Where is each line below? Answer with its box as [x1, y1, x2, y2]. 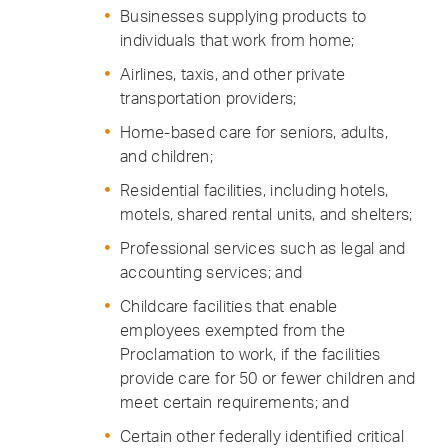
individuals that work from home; [120, 30, 355, 50]
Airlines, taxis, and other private [120, 64, 346, 84]
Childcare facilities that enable [120, 296, 338, 316]
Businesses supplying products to [120, 6, 367, 26]
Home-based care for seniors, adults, [120, 122, 388, 142]
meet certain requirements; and [120, 392, 350, 412]
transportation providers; [120, 88, 297, 108]
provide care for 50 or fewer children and [120, 368, 416, 388]
